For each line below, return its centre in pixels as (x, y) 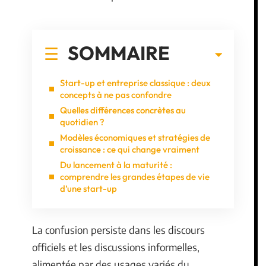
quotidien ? (82, 122)
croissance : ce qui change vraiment (130, 149)
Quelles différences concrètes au (123, 110)
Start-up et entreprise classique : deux (135, 83)
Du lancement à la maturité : (116, 164)
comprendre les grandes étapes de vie (135, 176)
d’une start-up (88, 188)
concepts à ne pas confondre (116, 94)
